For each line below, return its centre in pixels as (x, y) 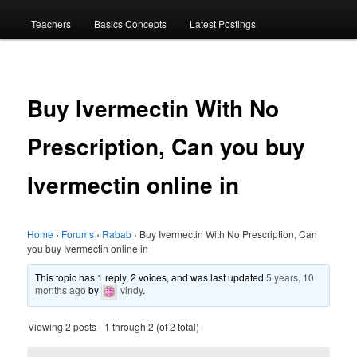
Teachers (51, 23)
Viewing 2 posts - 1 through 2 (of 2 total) (114, 327)
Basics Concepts (130, 23)
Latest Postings (223, 23)
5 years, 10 (290, 277)
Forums (78, 234)
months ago (61, 290)
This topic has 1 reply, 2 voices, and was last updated (151, 277)
